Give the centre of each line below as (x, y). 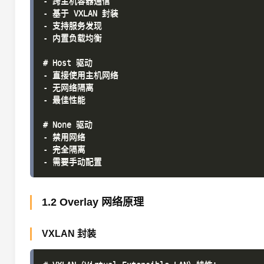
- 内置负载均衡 (72, 38)
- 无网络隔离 (68, 87)
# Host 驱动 (68, 62)
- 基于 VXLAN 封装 (81, 13)
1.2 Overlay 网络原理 (93, 202)
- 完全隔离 (64, 149)
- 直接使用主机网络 (81, 75)
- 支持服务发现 (72, 25)
